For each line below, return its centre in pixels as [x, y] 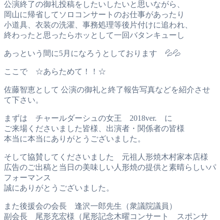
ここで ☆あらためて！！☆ [55, 71]
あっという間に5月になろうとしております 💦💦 [92, 53]
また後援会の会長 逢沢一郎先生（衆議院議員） [90, 206]
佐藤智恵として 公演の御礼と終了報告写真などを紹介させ [107, 89]
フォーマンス [27, 177]
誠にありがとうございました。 [59, 188]
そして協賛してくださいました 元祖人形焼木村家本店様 [106, 157]
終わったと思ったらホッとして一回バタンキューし [94, 35]
